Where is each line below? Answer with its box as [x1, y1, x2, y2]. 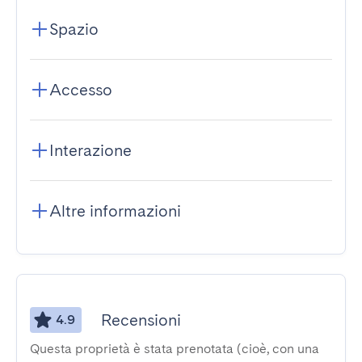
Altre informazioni [49, 201, 181, 221]
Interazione [49, 141, 132, 160]
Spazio [49, 19, 99, 39]
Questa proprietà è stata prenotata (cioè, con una [30, 341, 319, 356]
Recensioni [101, 310, 181, 330]
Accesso [49, 80, 112, 99]
